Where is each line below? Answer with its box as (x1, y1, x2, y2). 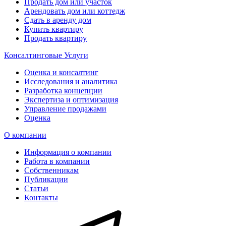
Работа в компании (24, 156, 90, 165)
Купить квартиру (24, 24, 83, 33)
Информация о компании (24, 147, 111, 156)
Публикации (24, 175, 68, 184)
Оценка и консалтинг (24, 68, 98, 77)
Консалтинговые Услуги (4, 50, 88, 60)
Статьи (24, 184, 48, 193)
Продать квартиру (24, 33, 87, 42)
